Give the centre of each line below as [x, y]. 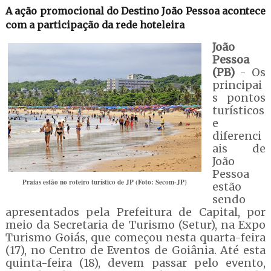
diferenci [237, 136]
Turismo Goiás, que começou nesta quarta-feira [135, 237]
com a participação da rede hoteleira [95, 25]
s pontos [239, 98]
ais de [239, 149]
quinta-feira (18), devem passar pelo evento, [135, 263]
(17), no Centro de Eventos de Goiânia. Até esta [135, 250]
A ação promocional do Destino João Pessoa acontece [135, 11]
